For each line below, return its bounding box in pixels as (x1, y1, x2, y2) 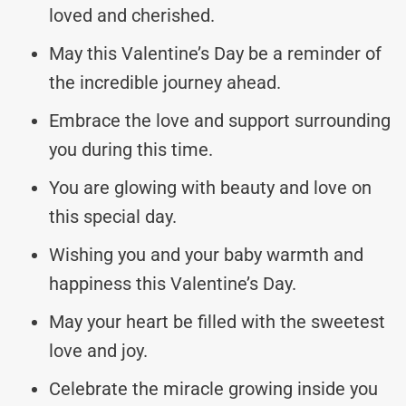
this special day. (49, 205, 177, 227)
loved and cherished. (49, 4, 215, 26)
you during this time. (49, 138, 213, 160)
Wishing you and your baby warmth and (49, 243, 363, 266)
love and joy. (49, 339, 148, 362)
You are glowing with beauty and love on (49, 176, 372, 198)
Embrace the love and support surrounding (49, 109, 391, 131)
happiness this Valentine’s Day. (49, 272, 296, 295)
